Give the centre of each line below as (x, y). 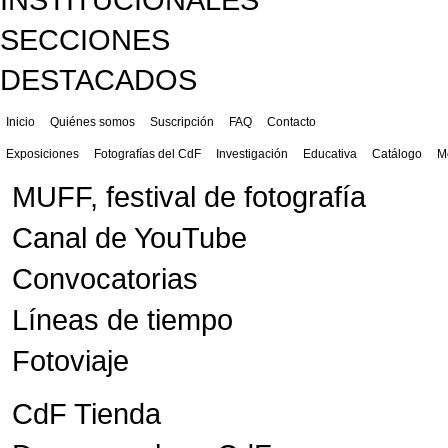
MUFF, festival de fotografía (189, 197)
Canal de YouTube (129, 238)
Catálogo (397, 154)
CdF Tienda (86, 414)
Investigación (252, 154)
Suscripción (182, 122)
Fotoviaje (70, 361)
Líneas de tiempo (122, 320)
